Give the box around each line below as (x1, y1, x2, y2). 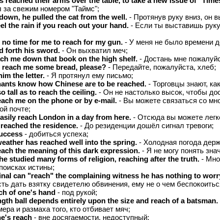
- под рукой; (55, 188, 97, 196)
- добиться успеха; (23, 130, 88, 138)
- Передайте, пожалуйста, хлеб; (106, 63, 216, 71)
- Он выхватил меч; (60, 46, 128, 55)
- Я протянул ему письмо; (45, 71, 133, 80)
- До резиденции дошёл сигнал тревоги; (78, 121, 214, 130)
